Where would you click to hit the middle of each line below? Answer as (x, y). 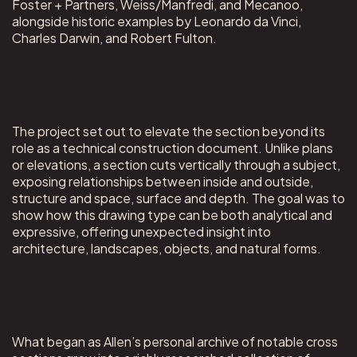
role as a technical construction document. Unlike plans (172, 148)
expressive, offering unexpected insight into (141, 232)
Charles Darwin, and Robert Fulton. (114, 38)
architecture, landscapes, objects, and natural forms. (166, 249)
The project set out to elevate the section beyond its (168, 131)
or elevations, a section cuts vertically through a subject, (176, 165)
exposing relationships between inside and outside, (162, 182)
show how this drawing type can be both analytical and (172, 215)
